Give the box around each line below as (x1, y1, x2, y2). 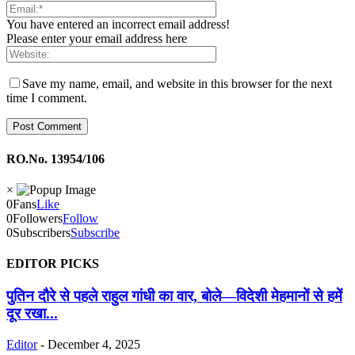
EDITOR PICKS (6, 257, 99, 271)
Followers (13, 211, 63, 225)
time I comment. (6, 91, 87, 105)
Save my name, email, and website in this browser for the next (22, 77, 332, 91)
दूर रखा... (6, 305, 58, 323)
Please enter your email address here (6, 32, 187, 46)
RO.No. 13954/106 (6, 151, 105, 166)
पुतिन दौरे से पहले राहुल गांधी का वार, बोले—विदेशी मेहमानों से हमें (6, 288, 342, 305)
